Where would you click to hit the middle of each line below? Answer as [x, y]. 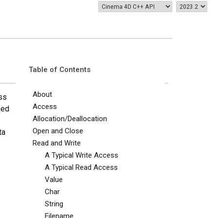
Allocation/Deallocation [70, 119]
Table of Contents [59, 70]
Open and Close [58, 131]
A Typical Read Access [81, 167]
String [54, 204]
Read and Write [56, 143]
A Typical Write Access [81, 155]
